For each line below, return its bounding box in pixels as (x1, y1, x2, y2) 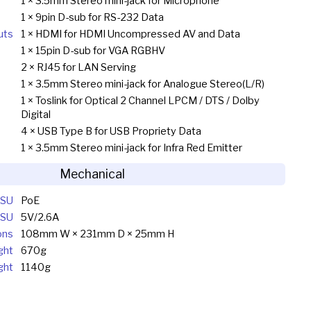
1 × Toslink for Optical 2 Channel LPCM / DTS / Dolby (20, 94, 260, 107)
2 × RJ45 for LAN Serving (20, 60, 136, 74)
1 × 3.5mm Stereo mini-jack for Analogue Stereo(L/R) (20, 77, 264, 90)
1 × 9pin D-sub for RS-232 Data (20, 10, 164, 24)
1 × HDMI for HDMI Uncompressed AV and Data (20, 27, 240, 40)
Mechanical (60, 166, 126, 181)
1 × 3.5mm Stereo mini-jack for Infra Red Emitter (20, 141, 242, 154)
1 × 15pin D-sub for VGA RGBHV (20, 44, 165, 57)
